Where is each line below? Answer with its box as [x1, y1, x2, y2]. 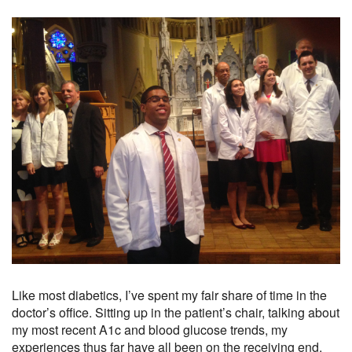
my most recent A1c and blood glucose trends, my [12, 320, 288, 339]
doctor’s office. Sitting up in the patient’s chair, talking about [12, 302, 339, 321]
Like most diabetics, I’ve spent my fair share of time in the [12, 285, 327, 304]
